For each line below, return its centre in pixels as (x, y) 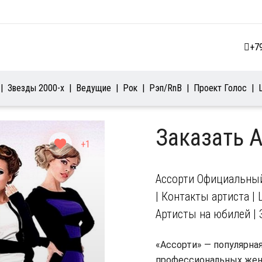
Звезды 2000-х (36, 88)
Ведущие (94, 88)
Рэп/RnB (166, 88)
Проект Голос (220, 88)
